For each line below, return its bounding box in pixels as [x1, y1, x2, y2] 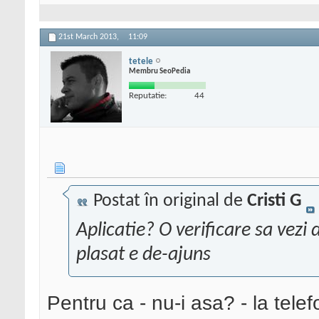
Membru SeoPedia [129, 67, 190, 75]
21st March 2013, [58, 33, 121, 42]
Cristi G [247, 192, 302, 211]
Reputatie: [129, 90, 167, 100]
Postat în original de [89, 192, 247, 211]
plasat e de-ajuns [76, 245, 211, 266]
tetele [129, 56, 153, 66]
